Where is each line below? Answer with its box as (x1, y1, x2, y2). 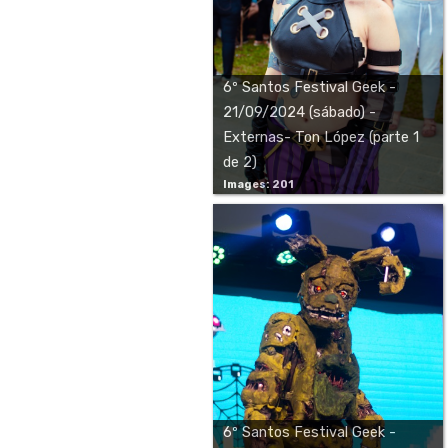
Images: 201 (223, 178, 294, 191)
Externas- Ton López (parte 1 (223, 129, 419, 146)
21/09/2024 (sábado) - (223, 104, 376, 121)
